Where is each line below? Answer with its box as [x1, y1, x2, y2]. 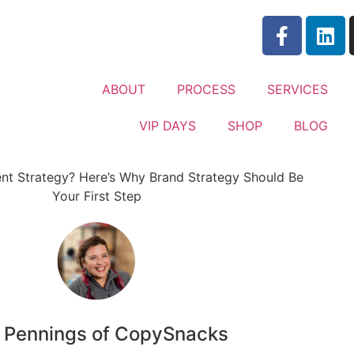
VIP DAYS [138, 118, 196, 134]
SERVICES [266, 81, 328, 97]
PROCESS [176, 81, 235, 97]
